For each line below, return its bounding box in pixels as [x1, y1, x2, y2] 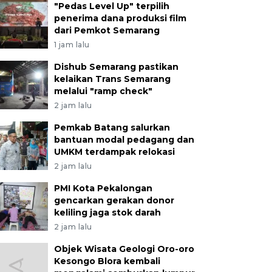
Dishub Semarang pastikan [53, 61, 178, 72]
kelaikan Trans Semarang [53, 73, 171, 84]
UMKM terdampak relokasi [53, 146, 175, 157]
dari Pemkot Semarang [53, 25, 160, 36]
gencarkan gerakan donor [53, 195, 174, 206]
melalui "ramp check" [53, 86, 152, 97]
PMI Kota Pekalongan [53, 183, 152, 194]
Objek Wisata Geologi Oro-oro [53, 243, 194, 254]
